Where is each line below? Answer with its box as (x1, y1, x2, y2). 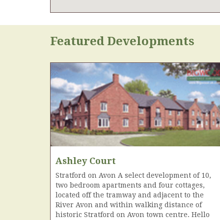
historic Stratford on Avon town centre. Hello (55, 210, 210, 219)
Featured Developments (50, 34, 194, 49)
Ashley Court (55, 155, 116, 166)
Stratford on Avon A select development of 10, (55, 171, 211, 179)
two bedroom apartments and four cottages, (55, 181, 205, 189)
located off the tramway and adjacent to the (55, 191, 204, 199)
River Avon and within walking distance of (55, 200, 202, 209)
